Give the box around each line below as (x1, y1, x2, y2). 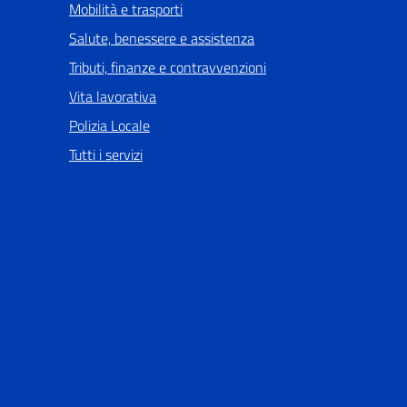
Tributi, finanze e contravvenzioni (69, 56, 266, 79)
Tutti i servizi (69, 144, 143, 166)
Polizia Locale (69, 114, 150, 137)
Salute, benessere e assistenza (69, 27, 254, 50)
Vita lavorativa (69, 85, 156, 108)
